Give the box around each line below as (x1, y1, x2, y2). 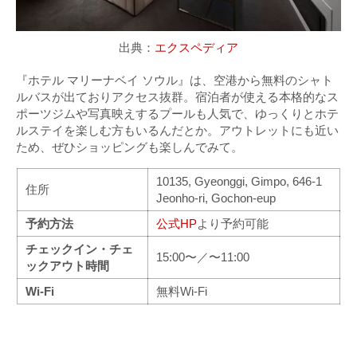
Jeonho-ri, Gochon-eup (156, 190, 276, 205)
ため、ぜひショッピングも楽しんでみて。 (16, 139, 243, 154)
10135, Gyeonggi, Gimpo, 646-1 (156, 174, 322, 188)
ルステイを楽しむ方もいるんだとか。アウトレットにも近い (16, 123, 339, 137)
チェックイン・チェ (25, 241, 133, 256)
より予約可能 (197, 216, 269, 230)
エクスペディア (155, 40, 238, 54)
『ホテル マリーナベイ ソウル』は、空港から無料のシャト (16, 73, 333, 87)
